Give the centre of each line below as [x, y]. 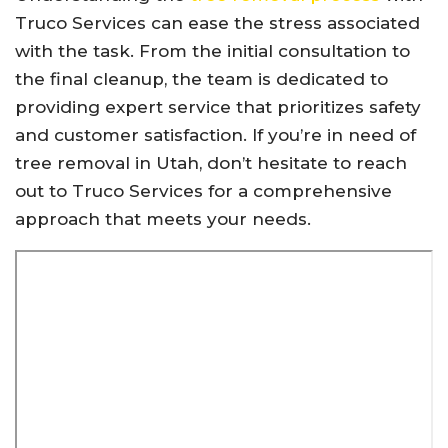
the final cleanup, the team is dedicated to [201, 78]
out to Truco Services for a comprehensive [203, 190]
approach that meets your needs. [163, 218]
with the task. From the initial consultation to [212, 50]
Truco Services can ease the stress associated [217, 22]
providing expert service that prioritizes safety [218, 106]
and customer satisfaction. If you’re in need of [215, 134]
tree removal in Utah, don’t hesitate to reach [211, 162]
